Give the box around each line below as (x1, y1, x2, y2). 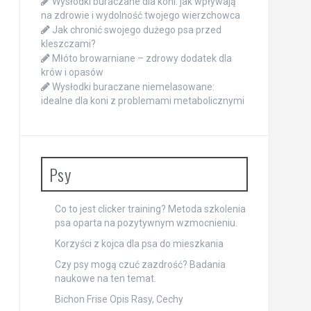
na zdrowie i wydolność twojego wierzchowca (40, 10, 240, 21)
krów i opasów (40, 67, 103, 78)
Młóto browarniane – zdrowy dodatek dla (51, 53, 232, 64)
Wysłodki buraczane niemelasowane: (51, 81, 215, 92)
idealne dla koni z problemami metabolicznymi (40, 95, 244, 106)
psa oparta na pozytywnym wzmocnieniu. (54, 217, 237, 228)
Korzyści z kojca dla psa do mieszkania (54, 238, 224, 249)
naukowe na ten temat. (54, 273, 156, 284)
